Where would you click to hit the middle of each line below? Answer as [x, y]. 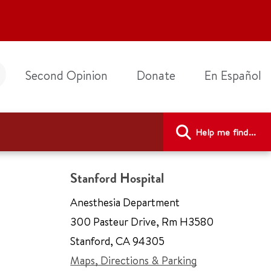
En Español [233, 75]
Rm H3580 [187, 222]
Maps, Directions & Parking [134, 260]
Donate [156, 75]
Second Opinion [67, 75]
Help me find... [226, 132]
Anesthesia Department [125, 202]
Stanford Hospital [117, 178]
